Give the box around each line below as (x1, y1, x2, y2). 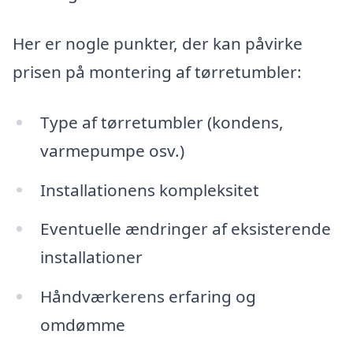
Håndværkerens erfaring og (39, 285, 256, 308)
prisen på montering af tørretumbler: (13, 60, 302, 83)
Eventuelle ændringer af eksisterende (39, 217, 331, 240)
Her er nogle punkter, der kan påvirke (13, 32, 303, 54)
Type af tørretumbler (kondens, (39, 110, 284, 133)
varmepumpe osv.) (39, 139, 184, 162)
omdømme (39, 314, 125, 336)
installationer (39, 246, 143, 269)
